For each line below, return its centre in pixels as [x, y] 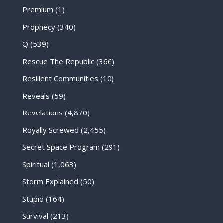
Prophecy [39, 27]
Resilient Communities [60, 78]
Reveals [36, 95]
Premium [38, 10]
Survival [35, 216]
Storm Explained [50, 181]
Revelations [42, 113]
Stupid [33, 198]
